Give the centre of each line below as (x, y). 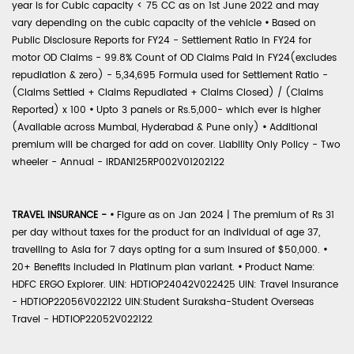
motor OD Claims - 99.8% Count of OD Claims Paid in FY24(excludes (174, 58)
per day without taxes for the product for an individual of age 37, (166, 232)
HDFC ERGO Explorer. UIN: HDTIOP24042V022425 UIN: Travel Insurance (175, 284)
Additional (292, 127)
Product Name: (279, 267)
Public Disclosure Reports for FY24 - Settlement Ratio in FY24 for (162, 40)
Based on (292, 23)
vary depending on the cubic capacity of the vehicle (138, 23)
